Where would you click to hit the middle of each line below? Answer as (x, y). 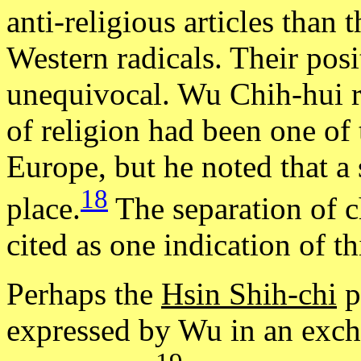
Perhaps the (84, 294)
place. (44, 209)
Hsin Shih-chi (249, 294)
